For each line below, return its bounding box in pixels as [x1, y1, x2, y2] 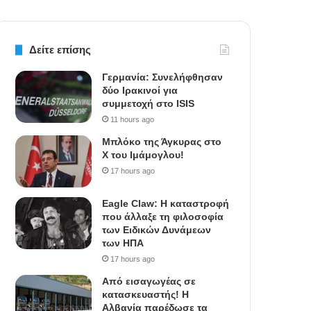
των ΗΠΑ [102, 237, 144, 249]
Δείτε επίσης [29, 44, 92, 56]
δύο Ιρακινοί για [102, 85, 178, 96]
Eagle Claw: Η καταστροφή [102, 198, 230, 210]
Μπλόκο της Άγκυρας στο [102, 136, 222, 148]
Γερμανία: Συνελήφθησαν [102, 72, 224, 83]
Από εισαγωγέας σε [102, 276, 196, 287]
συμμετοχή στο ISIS [102, 98, 195, 110]
